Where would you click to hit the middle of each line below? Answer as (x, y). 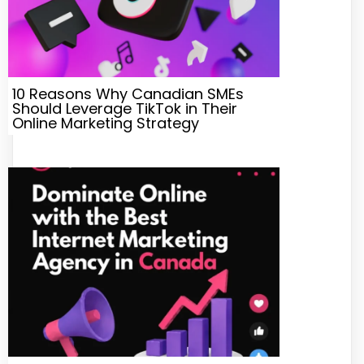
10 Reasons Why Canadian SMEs (128, 93)
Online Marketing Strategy (106, 123)
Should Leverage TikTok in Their (125, 108)
